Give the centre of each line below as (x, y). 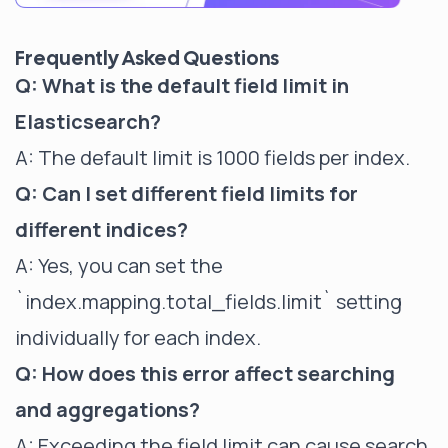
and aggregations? (107, 409)
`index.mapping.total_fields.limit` (173, 301)
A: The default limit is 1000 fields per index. (212, 157)
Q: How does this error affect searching (205, 373)
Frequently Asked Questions (147, 57)
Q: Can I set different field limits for (186, 193)
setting (367, 301)
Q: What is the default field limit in (182, 85)
